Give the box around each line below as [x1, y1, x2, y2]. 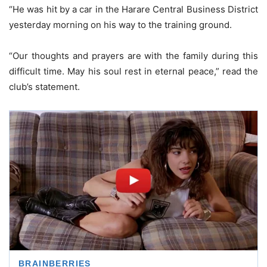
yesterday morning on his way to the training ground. [9, 19, 232, 31]
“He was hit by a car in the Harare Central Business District [9, 4, 258, 15]
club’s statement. [9, 81, 80, 93]
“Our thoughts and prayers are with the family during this [9, 50, 258, 62]
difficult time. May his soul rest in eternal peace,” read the [9, 66, 258, 77]
